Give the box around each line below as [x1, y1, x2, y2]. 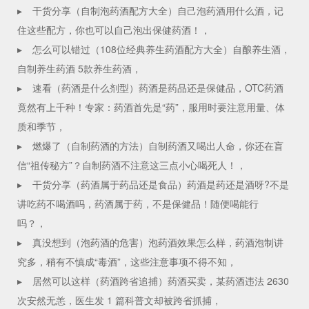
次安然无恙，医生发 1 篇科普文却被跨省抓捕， [17, 293, 221, 308]
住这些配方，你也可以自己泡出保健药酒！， [17, 23, 210, 37]
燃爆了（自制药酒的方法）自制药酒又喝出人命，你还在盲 [32, 139, 283, 153]
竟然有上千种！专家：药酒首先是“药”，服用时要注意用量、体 [17, 100, 285, 114]
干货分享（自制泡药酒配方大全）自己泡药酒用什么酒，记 [32, 3, 283, 18]
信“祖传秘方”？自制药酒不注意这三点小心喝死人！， [17, 158, 246, 172]
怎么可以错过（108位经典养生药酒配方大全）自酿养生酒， [32, 42, 290, 57]
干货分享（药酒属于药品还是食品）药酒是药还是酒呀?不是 [32, 177, 289, 192]
